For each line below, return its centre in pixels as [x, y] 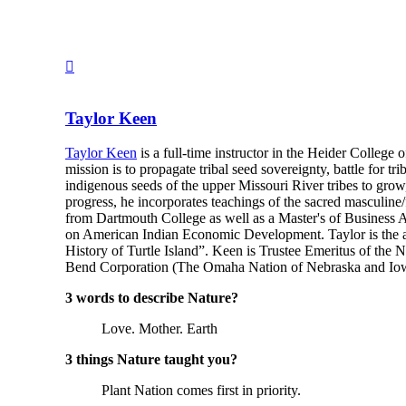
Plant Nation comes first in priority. [201, 391]
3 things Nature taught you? [151, 360]
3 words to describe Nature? [152, 298]
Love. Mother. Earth [159, 329]
